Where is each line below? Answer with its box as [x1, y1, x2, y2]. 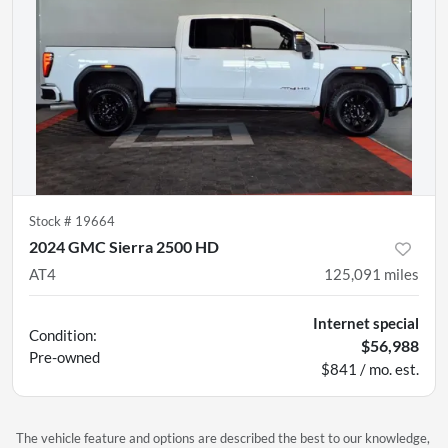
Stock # [29, 213, 75, 230]
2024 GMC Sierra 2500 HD [29, 237, 219, 257]
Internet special [313, 314, 419, 333]
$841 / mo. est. [321, 360, 419, 379]
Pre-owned [29, 348, 100, 367]
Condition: [29, 326, 97, 345]
